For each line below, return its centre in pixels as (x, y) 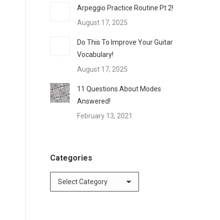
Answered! (94, 101)
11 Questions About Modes (119, 89)
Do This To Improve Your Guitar (125, 42)
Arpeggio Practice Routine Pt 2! (125, 8)
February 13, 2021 (105, 116)
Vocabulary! (95, 55)
